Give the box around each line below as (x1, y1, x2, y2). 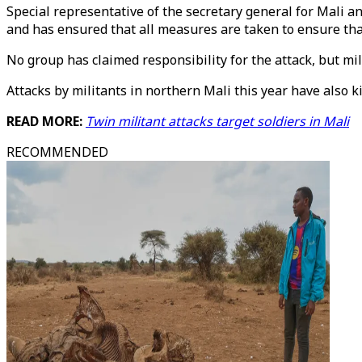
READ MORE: (6, 112, 86, 130)
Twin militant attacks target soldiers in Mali (86, 112, 349, 130)
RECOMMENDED (6, 143, 108, 161)
